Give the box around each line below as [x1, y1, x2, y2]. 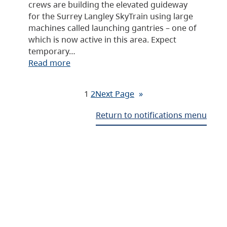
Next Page [95, 87, 134, 99]
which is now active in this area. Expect [28, 33, 176, 45]
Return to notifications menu [96, 109, 207, 121]
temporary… [28, 45, 75, 57]
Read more [28, 56, 70, 68]
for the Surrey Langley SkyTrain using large [28, 10, 193, 22]
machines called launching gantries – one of [28, 21, 197, 33]
